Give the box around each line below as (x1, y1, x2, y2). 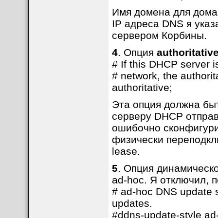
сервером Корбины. (111, 30, 207, 41)
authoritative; (111, 82, 172, 93)
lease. (111, 145, 140, 157)
